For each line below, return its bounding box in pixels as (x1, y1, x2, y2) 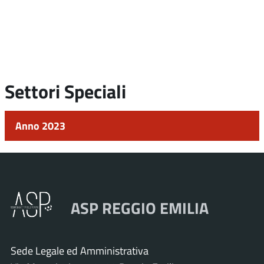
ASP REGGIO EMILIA (71, 196, 209, 219)
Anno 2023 (15, 118, 65, 134)
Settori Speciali (5, 77, 126, 105)
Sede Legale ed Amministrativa (11, 243, 148, 258)
